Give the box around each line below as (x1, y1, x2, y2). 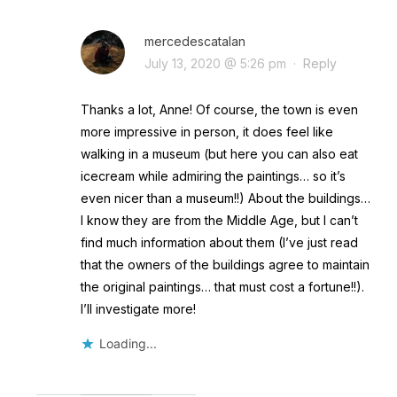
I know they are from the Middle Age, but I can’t (80, 213, 358, 229)
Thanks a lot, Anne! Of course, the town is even (80, 102, 358, 118)
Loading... (98, 336, 157, 352)
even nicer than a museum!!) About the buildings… (80, 191, 370, 206)
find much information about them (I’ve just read (80, 235, 358, 251)
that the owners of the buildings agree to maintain (80, 257, 370, 273)
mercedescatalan (144, 34, 245, 50)
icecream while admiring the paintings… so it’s (80, 168, 346, 184)
